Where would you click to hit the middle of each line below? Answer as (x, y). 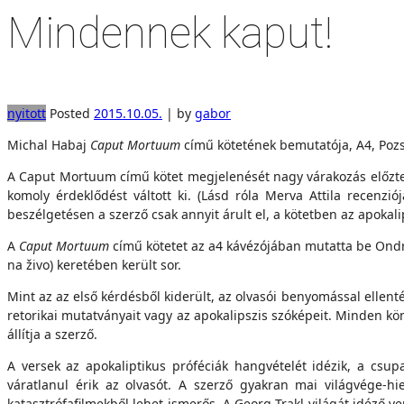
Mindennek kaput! (170, 33)
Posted (70, 113)
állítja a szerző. (52, 334)
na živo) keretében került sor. (94, 265)
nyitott (27, 113)
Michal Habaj (49, 145)
